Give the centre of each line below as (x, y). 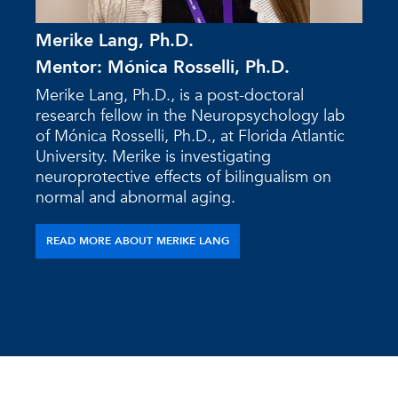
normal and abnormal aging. (135, 197)
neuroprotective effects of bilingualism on (183, 177)
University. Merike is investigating (153, 156)
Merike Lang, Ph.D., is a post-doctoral (170, 95)
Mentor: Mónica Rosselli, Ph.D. (163, 67)
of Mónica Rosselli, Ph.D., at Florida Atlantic (190, 136)
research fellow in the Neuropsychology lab (190, 115)
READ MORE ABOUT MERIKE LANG (138, 240)
